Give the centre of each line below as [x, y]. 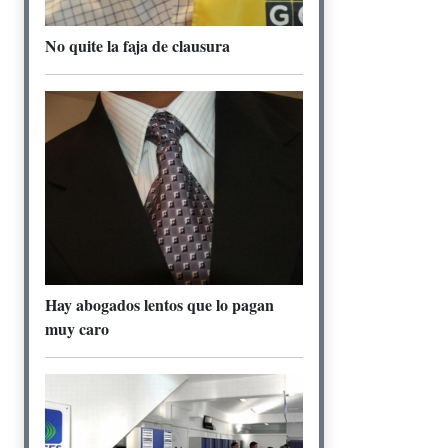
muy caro [77, 328]
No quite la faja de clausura [137, 46]
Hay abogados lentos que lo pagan [159, 304]
